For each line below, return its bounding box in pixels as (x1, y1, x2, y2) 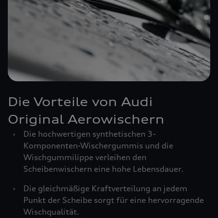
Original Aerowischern (8, 112, 164, 127)
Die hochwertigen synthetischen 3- (23, 129, 156, 139)
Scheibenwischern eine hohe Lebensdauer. (23, 164, 183, 174)
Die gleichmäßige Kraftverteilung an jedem (23, 183, 187, 193)
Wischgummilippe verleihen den (23, 152, 146, 162)
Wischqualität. (23, 207, 79, 217)
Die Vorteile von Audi (8, 94, 153, 109)
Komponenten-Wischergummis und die (23, 141, 173, 150)
